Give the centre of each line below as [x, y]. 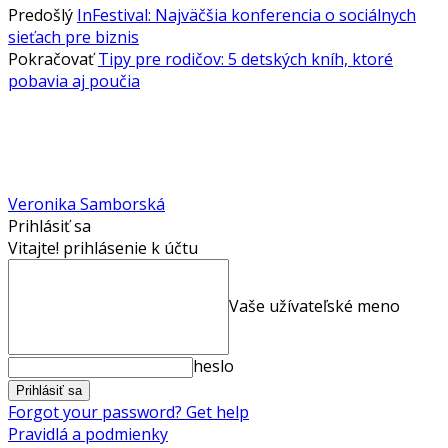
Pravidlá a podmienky [88, 433]
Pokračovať [51, 58]
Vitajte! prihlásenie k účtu [103, 247]
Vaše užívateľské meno [314, 305]
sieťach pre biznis [73, 36]
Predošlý [40, 14]
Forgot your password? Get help [128, 411]
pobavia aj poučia [74, 80]
